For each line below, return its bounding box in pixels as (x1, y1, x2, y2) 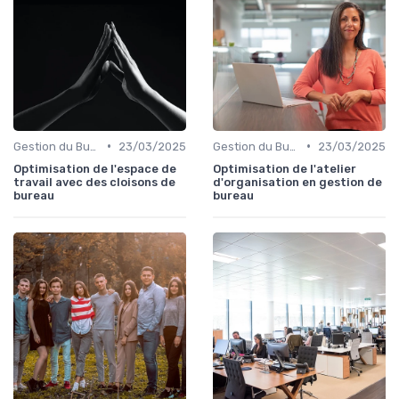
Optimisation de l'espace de (13, 161, 176, 175)
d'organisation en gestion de (213, 175, 382, 189)
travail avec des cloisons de (13, 175, 175, 189)
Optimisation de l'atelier (213, 161, 356, 175)
